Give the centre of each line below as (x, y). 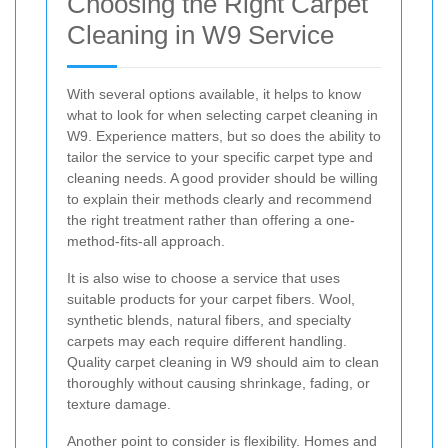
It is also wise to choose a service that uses (203, 277)
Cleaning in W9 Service (200, 34)
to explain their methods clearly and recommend (219, 198)
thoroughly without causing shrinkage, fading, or (218, 382)
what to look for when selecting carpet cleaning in (222, 114)
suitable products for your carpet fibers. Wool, (211, 298)
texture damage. (119, 403)
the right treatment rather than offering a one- (211, 219)
